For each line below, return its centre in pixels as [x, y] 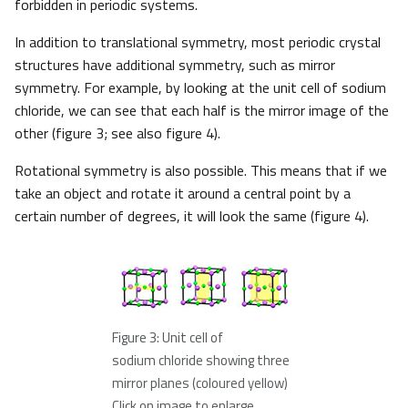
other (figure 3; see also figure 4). [117, 133]
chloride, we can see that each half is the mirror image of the [202, 111]
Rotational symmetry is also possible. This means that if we [201, 171]
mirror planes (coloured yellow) [200, 383]
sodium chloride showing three [201, 361]
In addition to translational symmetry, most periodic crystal [198, 42]
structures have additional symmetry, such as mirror [175, 65]
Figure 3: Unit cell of [168, 338]
